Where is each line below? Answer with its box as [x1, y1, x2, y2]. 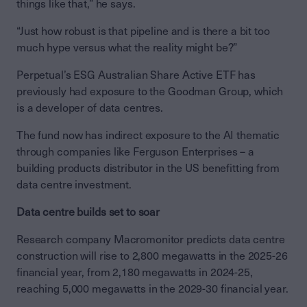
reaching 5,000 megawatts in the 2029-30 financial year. [16, 282, 288, 296]
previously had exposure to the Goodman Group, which [16, 85, 284, 99]
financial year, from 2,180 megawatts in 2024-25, [16, 266, 253, 280]
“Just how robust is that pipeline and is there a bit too [16, 25, 270, 38]
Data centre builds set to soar [16, 206, 160, 219]
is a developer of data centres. [16, 101, 163, 115]
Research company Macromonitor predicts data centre [16, 233, 285, 247]
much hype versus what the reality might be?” [16, 41, 238, 55]
